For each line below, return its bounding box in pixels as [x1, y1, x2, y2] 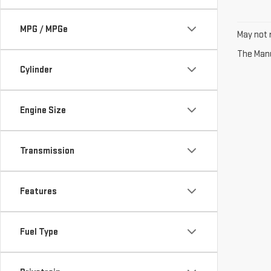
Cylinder [20, 64, 53, 76]
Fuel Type [20, 226, 58, 238]
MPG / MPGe [20, 23, 68, 35]
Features [20, 185, 57, 197]
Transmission [20, 145, 74, 157]
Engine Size [20, 104, 66, 116]
